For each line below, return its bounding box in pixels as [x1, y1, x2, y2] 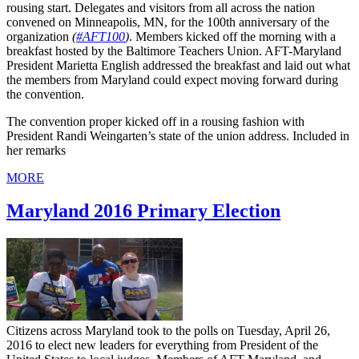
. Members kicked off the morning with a [129, 29, 336, 43]
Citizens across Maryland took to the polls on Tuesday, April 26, [6, 324, 330, 338]
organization [6, 29, 72, 43]
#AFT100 [76, 29, 125, 43]
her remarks [6, 143, 66, 157]
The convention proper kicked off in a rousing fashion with [6, 114, 305, 128]
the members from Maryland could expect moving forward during [6, 72, 338, 87]
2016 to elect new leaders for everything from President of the [6, 338, 318, 353]
